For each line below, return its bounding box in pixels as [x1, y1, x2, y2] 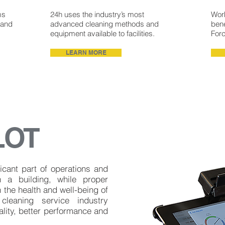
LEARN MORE [65, 49, 106, 56]
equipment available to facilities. [50, 29, 155, 38]
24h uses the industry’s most [50, 10, 144, 19]
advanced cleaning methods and [50, 19, 159, 29]
